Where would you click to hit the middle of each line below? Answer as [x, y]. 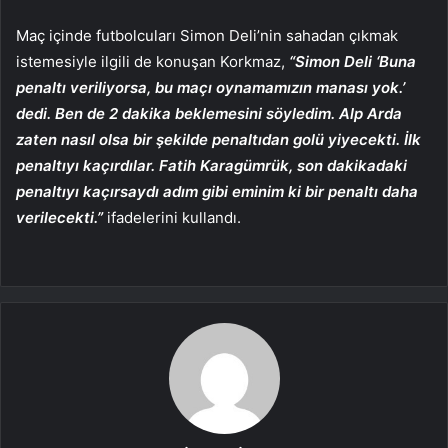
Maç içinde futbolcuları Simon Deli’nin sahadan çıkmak [207, 36]
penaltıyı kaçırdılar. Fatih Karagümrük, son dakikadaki [211, 166]
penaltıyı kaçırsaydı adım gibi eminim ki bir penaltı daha [217, 192]
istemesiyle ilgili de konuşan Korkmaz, [150, 62]
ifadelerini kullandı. [172, 218]
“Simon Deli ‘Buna [350, 62]
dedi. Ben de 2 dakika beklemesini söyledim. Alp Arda [209, 114]
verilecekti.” [59, 218]
